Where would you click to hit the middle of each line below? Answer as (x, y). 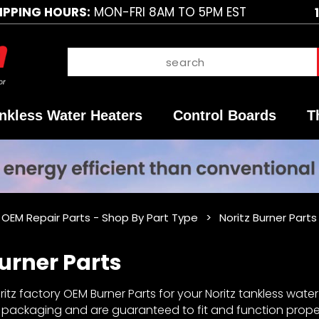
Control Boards (224, 116)
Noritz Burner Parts (268, 218)
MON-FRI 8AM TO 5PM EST (168, 12)
